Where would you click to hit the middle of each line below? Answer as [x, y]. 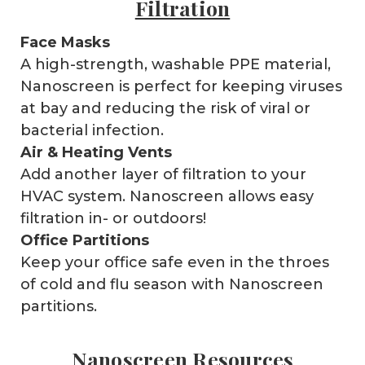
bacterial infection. [94, 130]
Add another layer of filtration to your [163, 174]
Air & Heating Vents [96, 152]
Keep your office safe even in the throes [174, 262]
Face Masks [65, 42]
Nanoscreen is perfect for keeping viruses [181, 86]
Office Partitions [84, 240]
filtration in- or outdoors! [113, 218]
